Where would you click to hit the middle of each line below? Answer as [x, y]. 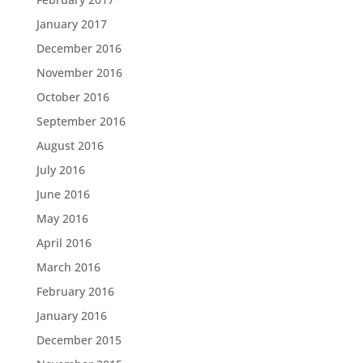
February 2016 [75, 291]
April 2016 [64, 242]
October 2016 [73, 96]
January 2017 [71, 23]
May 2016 [62, 218]
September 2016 [81, 121]
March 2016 [68, 267]
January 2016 [71, 315]
